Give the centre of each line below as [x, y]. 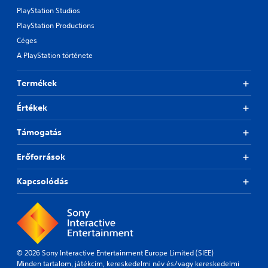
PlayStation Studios [48, 11]
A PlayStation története [55, 56]
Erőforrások [41, 157]
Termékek [37, 83]
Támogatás [39, 133]
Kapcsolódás [42, 182]
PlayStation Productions [56, 26]
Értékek [32, 108]
